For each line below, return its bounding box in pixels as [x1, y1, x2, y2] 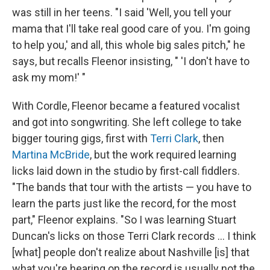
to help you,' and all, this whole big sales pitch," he [12, 39, 245, 52]
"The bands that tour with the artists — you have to [12, 181, 251, 194]
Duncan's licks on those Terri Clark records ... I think [12, 230, 256, 243]
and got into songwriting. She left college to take [12, 116, 242, 129]
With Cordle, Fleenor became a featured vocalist [12, 99, 240, 113]
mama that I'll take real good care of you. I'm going [12, 22, 250, 36]
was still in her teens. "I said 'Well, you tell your [12, 6, 231, 19]
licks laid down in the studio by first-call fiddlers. [12, 165, 240, 178]
